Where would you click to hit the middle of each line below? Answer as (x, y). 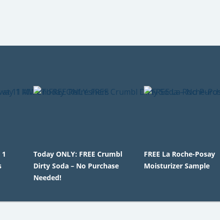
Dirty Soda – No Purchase (76, 166)
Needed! (47, 178)
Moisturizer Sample (177, 166)
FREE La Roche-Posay (180, 154)
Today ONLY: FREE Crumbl (78, 154)
